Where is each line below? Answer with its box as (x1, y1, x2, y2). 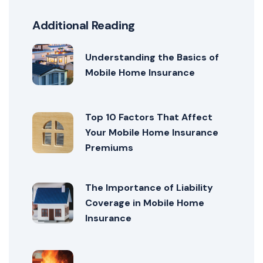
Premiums (85, 141, 133, 154)
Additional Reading (32, 18, 135, 33)
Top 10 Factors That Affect (85, 111, 213, 124)
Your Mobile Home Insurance (85, 126, 218, 139)
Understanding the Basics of (85, 50, 219, 63)
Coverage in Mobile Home (85, 197, 204, 210)
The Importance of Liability (85, 181, 213, 194)
